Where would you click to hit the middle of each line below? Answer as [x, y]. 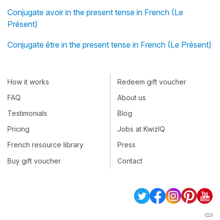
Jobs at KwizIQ [141, 129]
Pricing [18, 129]
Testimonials [27, 113]
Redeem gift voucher [152, 82]
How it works [28, 82]
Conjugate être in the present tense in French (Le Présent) [110, 45]
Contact [130, 161]
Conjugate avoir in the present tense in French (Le [95, 13]
